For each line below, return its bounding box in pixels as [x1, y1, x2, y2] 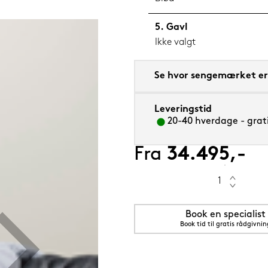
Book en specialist [185, 210, 266, 220]
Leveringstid [154, 105, 212, 115]
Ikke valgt [155, 38, 196, 48]
